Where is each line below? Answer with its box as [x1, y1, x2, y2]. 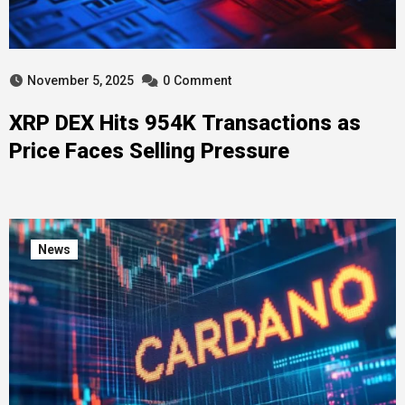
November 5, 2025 [26, 73, 134, 88]
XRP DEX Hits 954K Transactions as [8, 110, 361, 136]
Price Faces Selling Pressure [8, 138, 289, 164]
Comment [173, 73, 231, 88]
